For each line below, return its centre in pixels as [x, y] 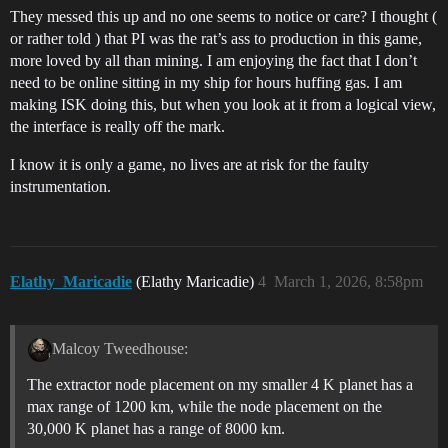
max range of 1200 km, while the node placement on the [204, 407]
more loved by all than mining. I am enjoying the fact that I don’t [213, 61]
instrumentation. [60, 187]
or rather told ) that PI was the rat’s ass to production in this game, [216, 39]
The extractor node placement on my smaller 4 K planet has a [220, 385]
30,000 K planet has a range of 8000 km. [156, 429]
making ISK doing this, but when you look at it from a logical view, [223, 105]
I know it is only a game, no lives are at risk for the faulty [189, 165]
